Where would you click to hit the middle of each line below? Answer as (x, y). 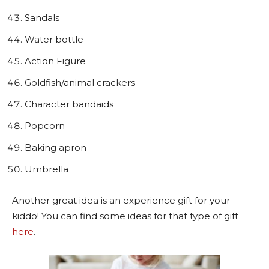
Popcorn (45, 125)
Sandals (42, 17)
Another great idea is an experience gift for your (121, 200)
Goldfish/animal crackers (80, 82)
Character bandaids (69, 104)
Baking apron (56, 147)
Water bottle (54, 39)
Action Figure (55, 61)
